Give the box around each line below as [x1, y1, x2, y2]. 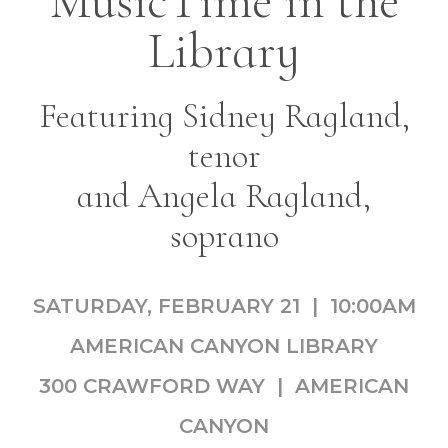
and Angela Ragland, [77, 175, 371, 217]
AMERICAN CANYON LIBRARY [70, 334, 378, 358]
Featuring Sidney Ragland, [38, 95, 410, 137]
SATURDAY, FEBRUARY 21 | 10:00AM [32, 294, 416, 318]
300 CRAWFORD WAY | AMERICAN [39, 374, 409, 398]
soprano [169, 215, 279, 257]
